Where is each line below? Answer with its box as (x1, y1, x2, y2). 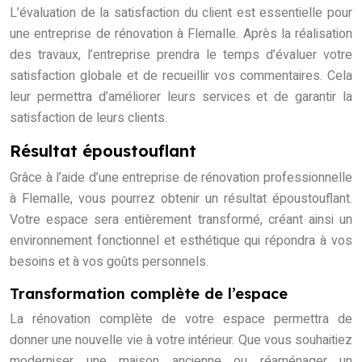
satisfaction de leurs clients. (10, 108, 167, 128)
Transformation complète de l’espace (10, 284, 288, 304)
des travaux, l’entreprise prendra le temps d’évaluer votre (10, 45, 352, 65)
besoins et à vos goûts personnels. (10, 252, 208, 272)
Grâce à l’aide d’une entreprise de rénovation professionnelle (10, 168, 352, 188)
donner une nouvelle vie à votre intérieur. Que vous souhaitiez (10, 330, 352, 351)
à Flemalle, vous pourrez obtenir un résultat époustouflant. (10, 189, 352, 209)
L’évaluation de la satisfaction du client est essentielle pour (10, 3, 352, 23)
